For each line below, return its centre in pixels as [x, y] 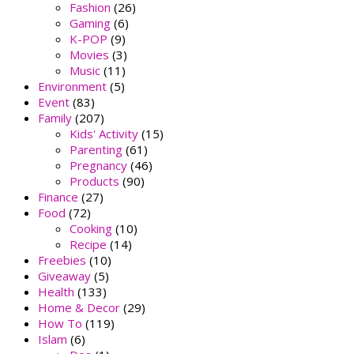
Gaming [90, 23]
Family [55, 118]
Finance [58, 197]
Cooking [91, 229]
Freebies [62, 260]
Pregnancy [98, 166]
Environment [72, 87]
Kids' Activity [104, 134]
